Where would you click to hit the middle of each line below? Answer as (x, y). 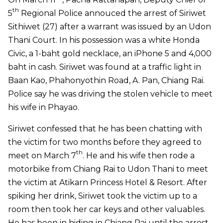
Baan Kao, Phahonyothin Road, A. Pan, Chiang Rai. (106, 81)
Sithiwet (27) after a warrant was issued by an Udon (110, 27)
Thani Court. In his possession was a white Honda (104, 40)
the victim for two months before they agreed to (105, 142)
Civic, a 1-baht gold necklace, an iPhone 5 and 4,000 (110, 54)
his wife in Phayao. (44, 108)
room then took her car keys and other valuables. (107, 210)
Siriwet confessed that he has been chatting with (105, 129)
